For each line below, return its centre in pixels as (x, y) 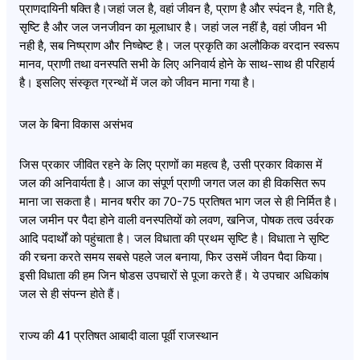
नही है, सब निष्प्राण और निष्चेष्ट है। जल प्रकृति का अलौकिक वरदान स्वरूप (179, 46)
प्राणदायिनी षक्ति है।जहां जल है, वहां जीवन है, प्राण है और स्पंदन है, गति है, (178, 9)
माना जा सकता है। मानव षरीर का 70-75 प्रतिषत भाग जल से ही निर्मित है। (179, 202)
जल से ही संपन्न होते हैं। (70, 295)
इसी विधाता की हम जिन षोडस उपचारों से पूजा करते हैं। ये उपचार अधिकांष (174, 276)
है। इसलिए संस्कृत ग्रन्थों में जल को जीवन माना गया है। (138, 83)
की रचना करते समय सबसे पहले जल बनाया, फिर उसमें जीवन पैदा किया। (172, 258)
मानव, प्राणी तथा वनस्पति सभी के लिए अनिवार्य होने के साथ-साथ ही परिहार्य (177, 65)
